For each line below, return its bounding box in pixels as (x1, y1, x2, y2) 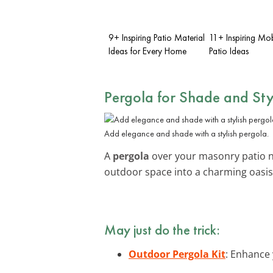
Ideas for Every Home (108, 44, 186, 57)
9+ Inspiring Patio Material (108, 31, 205, 44)
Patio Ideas (209, 44, 249, 57)
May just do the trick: (104, 220, 220, 239)
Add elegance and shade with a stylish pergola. (104, 127, 269, 139)
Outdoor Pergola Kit (129, 247, 225, 261)
